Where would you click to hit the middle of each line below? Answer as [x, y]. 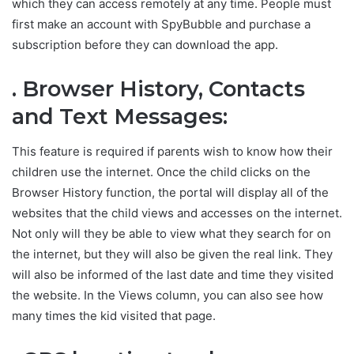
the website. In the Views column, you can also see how [168, 295]
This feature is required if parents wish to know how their [172, 151]
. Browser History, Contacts [158, 89]
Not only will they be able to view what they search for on [171, 233]
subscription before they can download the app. [145, 45]
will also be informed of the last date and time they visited [173, 274]
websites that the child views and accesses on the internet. [177, 213]
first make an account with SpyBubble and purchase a [161, 24]
